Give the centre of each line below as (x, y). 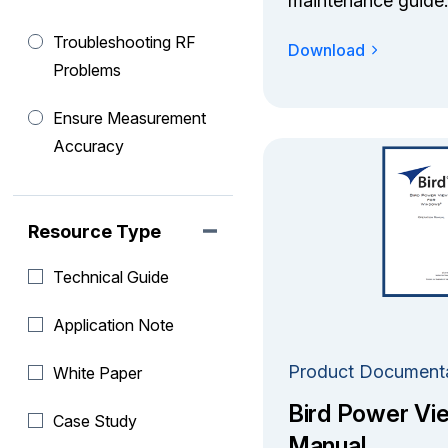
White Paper (98, 373)
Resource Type (95, 231)
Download (326, 49)
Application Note (114, 325)
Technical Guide (111, 277)
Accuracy (89, 146)
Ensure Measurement (130, 118)
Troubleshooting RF (125, 42)
